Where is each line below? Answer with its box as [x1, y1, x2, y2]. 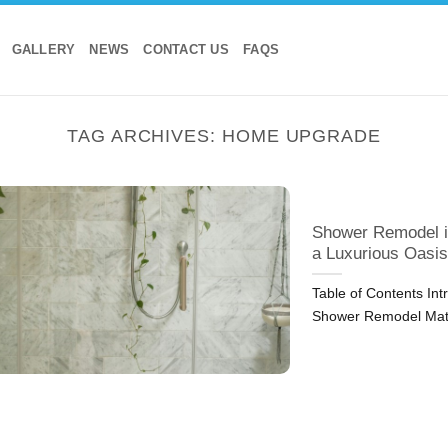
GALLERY [11, 42, 76, 57]
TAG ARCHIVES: [67, 125, 222, 146]
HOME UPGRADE [221, 125, 381, 146]
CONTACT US [143, 42, 229, 57]
